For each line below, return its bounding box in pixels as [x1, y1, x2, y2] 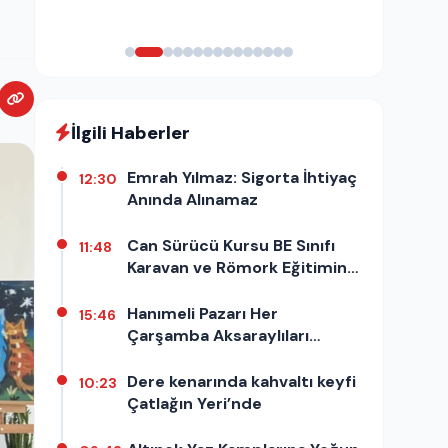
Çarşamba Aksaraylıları [127, 324, 309, 346]
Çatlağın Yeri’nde [127, 392, 262, 414]
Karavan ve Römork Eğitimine [127, 256, 357, 278]
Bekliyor [127, 346, 190, 368]
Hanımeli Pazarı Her [127, 302, 278, 324]
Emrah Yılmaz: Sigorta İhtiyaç [127, 166, 357, 188]
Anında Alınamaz [127, 188, 258, 210]
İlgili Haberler [71, 120, 190, 145]
